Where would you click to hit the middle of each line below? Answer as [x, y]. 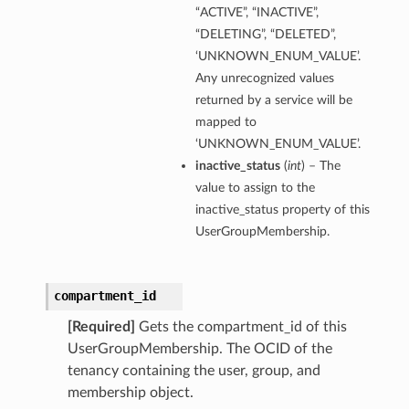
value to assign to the [255, 188]
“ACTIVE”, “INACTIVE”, [257, 13]
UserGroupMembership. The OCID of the [199, 349]
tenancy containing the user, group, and [194, 371]
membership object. [130, 393]
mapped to [225, 122]
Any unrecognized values [264, 79]
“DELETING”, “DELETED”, [265, 35]
